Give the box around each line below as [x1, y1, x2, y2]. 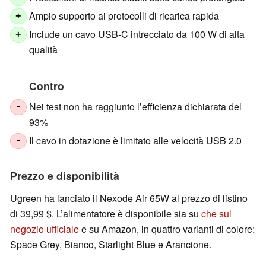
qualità [29, 42, 58, 56]
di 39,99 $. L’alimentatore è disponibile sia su [10, 207, 201, 221]
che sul [201, 207, 232, 221]
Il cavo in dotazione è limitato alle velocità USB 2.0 [29, 133, 242, 147]
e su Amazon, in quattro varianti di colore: [79, 222, 255, 236]
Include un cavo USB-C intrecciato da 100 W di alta [29, 27, 245, 41]
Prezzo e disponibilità [10, 167, 119, 183]
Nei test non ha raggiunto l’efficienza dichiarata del [29, 99, 242, 113]
